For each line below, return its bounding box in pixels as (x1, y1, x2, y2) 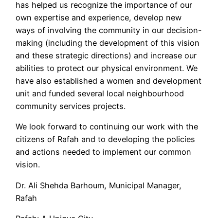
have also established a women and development (16, 76, 201, 86)
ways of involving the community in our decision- (16, 25, 202, 36)
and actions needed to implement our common (16, 147, 191, 157)
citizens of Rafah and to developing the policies (16, 134, 195, 145)
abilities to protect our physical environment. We (16, 63, 198, 73)
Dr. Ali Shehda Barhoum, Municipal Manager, (16, 180, 182, 190)
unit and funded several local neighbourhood (16, 89, 184, 99)
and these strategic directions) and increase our (16, 51, 197, 61)
